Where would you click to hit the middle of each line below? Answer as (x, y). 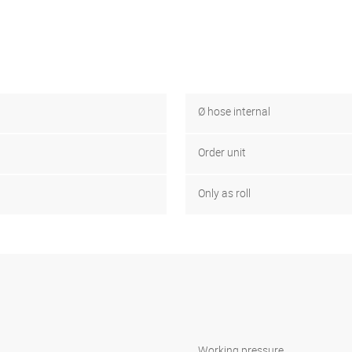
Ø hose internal (234, 111)
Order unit (222, 152)
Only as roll (224, 192)
